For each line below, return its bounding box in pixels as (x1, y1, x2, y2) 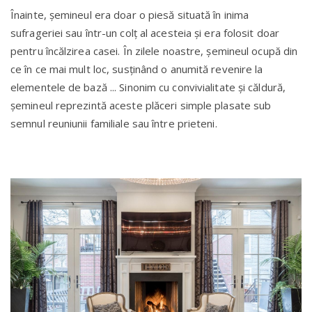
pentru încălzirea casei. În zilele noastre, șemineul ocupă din (10, 44, 298, 58)
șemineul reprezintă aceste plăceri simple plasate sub (10, 98, 272, 113)
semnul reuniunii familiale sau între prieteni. (10, 116, 217, 131)
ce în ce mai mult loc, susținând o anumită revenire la (10, 62, 263, 77)
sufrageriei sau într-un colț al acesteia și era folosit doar (10, 26, 280, 40)
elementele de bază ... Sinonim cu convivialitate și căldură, (10, 80, 286, 95)
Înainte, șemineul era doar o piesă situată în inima (10, 8, 249, 22)
